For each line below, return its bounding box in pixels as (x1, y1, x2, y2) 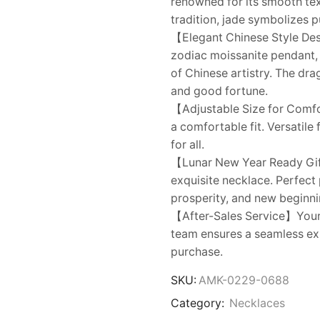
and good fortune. (171, 84, 268, 99)
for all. (171, 138, 204, 152)
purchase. (171, 245, 223, 259)
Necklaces (229, 296, 285, 311)
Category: (171, 296, 227, 311)
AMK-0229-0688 (199, 274, 289, 288)
